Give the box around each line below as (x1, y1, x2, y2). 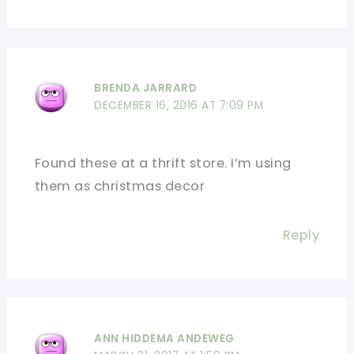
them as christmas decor (34, 176, 205, 195)
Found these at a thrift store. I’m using (34, 153, 292, 172)
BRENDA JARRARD (94, 80, 198, 96)
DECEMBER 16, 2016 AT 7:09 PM (94, 97, 264, 113)
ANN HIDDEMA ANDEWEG (94, 331, 235, 347)
